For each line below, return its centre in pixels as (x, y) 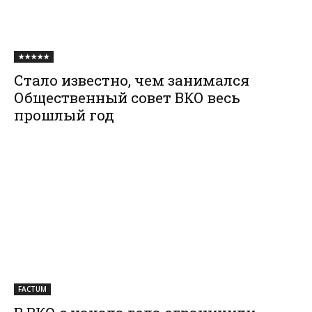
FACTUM (32, 289)
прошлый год (64, 115)
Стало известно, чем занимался (132, 80)
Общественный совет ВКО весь (127, 98)
